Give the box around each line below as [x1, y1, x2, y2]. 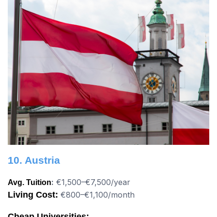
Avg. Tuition [8, 178, 51, 187]
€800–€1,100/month [61, 190, 135, 200]
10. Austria [8, 155, 60, 166]
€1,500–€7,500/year [54, 177, 130, 187]
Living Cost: [8, 190, 58, 200]
